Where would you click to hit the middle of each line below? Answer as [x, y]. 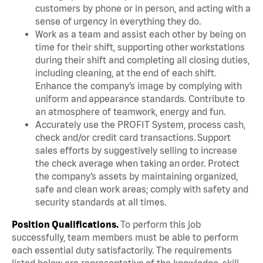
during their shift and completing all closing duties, [142, 60]
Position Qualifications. [66, 224]
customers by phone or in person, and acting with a [143, 8]
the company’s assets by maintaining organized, [136, 176]
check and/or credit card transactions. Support [133, 137]
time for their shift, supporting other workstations [140, 47]
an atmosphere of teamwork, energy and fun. [132, 111]
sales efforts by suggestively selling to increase [136, 150]
